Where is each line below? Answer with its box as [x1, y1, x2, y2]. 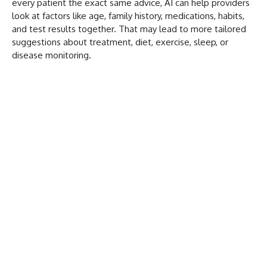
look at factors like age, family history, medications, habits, [12, 10, 244, 22]
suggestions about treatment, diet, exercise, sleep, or [12, 36, 228, 48]
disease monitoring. [12, 49, 91, 61]
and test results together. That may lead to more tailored [12, 23, 246, 35]
